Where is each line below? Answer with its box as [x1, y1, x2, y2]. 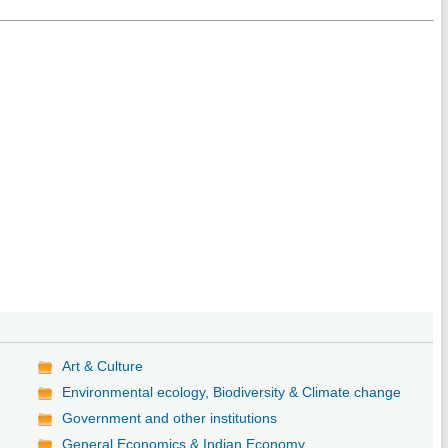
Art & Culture [62, 357, 144, 374]
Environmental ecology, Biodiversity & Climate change [62, 383, 402, 400]
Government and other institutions [62, 409, 278, 426]
